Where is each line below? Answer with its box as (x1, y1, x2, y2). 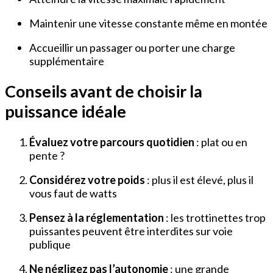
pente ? (29, 148, 65, 162)
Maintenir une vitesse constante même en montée (29, 16, 268, 30)
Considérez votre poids (29, 172, 145, 186)
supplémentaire (29, 54, 104, 68)
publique (29, 237, 71, 251)
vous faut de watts (29, 186, 117, 200)
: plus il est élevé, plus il (145, 172, 253, 186)
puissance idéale (5, 101, 126, 122)
